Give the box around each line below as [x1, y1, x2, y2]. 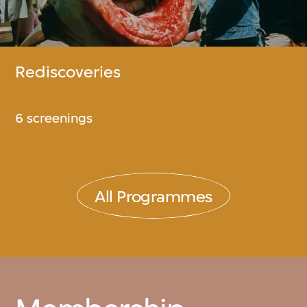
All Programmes [95, 187, 212, 207]
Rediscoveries [15, 62, 121, 82]
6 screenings [15, 110, 93, 126]
